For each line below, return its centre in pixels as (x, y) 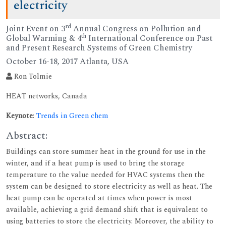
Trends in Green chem (72, 116)
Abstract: (27, 135)
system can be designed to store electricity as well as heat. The (109, 186)
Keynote (19, 116)
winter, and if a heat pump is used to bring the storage (95, 163)
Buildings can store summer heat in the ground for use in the (106, 151)
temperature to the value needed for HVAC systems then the (105, 175)
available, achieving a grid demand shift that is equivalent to (107, 209)
